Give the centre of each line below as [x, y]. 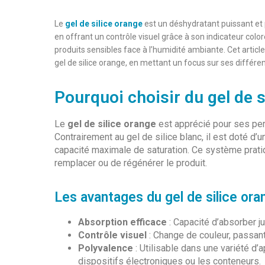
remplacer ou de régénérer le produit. [131, 163]
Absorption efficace [122, 222]
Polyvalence [106, 248]
